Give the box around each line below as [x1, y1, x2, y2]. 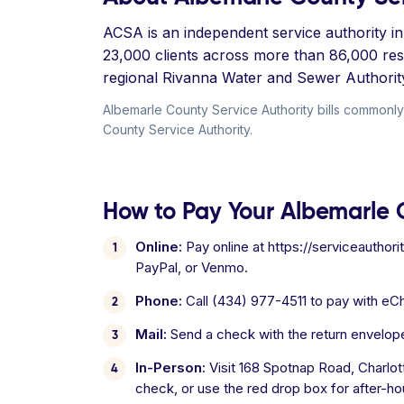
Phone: [135, 292, 182, 309]
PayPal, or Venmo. [135, 259, 248, 276]
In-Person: [135, 359, 206, 376]
